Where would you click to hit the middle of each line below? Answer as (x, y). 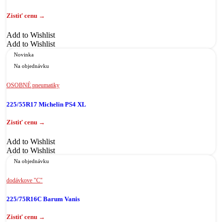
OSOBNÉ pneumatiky (33, 85)
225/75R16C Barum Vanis (43, 199)
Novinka (24, 55)
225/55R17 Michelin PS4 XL (46, 104)
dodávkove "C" (25, 180)
